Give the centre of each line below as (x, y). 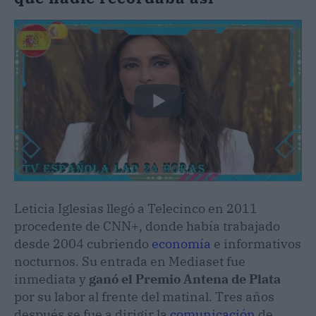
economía (181, 244)
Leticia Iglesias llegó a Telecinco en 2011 (136, 209)
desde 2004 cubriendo (83, 244)
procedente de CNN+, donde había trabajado (147, 226)
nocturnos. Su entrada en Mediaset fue (130, 262)
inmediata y (51, 279)
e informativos (256, 244)
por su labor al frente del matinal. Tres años (144, 297)
